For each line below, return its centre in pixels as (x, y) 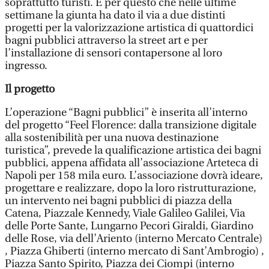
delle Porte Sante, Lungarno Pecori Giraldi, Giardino (129, 226)
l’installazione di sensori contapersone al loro (113, 53)
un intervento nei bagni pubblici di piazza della (118, 201)
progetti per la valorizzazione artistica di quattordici (129, 28)
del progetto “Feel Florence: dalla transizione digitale (131, 125)
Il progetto (30, 89)
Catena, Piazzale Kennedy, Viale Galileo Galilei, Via (125, 213)
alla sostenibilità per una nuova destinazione (112, 138)
